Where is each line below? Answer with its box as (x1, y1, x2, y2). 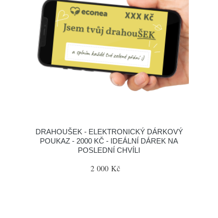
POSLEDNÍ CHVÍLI (78, 146, 140, 154)
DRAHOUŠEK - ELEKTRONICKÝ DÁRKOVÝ (35, 127, 183, 136)
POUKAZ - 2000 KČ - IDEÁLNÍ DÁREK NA (40, 137, 178, 145)
